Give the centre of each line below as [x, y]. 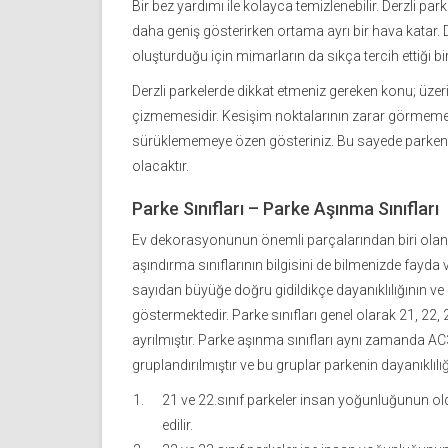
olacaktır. [160, 166]
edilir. [177, 425]
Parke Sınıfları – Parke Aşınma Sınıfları [285, 209]
